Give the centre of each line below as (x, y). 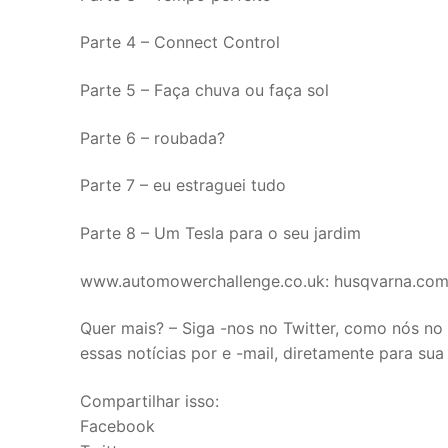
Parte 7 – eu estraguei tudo (183, 185)
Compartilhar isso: (149, 400)
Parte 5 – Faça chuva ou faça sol (204, 90)
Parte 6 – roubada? (152, 137)
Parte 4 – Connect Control (180, 42)
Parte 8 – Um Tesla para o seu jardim (220, 233)
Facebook (117, 425)
